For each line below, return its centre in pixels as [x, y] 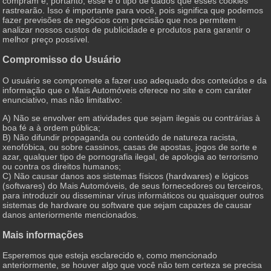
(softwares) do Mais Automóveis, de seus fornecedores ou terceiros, [133, 185]
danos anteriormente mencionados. [71, 214]
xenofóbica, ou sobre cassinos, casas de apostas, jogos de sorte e [130, 147]
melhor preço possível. [46, 39]
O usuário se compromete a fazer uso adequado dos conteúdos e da [135, 80]
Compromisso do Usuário [62, 60]
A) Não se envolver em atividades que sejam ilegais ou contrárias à [132, 118]
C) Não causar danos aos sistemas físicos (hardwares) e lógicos [126, 176]
